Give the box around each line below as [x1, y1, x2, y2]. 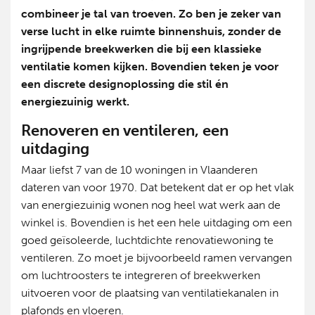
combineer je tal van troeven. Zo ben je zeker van [21, 6, 281, 20]
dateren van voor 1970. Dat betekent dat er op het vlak [21, 181, 294, 195]
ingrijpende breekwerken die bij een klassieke [21, 41, 262, 56]
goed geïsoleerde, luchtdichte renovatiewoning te [21, 233, 274, 247]
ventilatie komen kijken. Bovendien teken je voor [21, 59, 278, 73]
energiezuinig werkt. [21, 94, 129, 108]
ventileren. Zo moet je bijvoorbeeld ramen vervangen [21, 251, 292, 265]
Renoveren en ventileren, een [21, 120, 229, 140]
